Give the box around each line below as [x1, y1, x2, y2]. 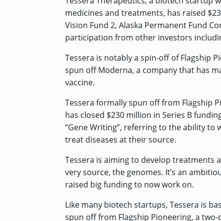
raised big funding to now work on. [65, 179, 194, 190]
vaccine [65, 76, 93, 88]
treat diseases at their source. [65, 134, 176, 145]
